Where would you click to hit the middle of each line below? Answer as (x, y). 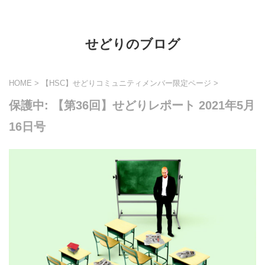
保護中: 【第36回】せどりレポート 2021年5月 (132, 105)
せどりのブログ (132, 44)
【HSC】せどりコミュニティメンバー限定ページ (126, 83)
